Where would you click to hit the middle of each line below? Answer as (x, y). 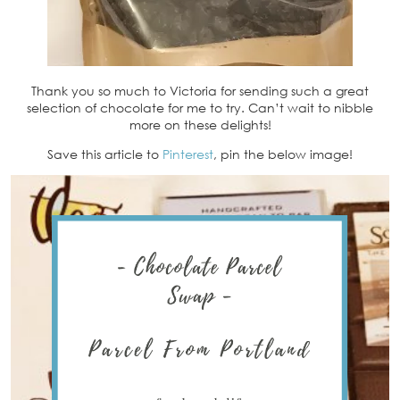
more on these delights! (200, 125)
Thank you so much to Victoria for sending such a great (200, 91)
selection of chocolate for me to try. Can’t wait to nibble (200, 108)
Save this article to (105, 154)
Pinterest (188, 154)
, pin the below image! (283, 154)
